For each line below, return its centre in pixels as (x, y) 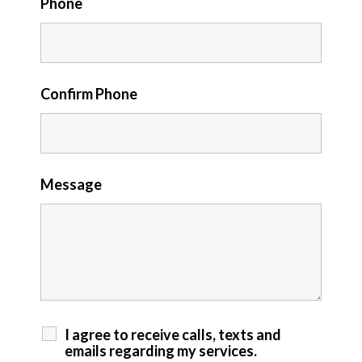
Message (71, 184)
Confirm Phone (88, 93)
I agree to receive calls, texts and (173, 334)
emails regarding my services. (160, 350)
